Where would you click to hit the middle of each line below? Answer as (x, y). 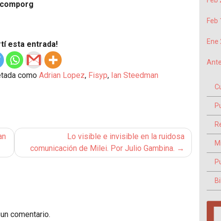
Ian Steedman (135, 75)
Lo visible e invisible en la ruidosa (126, 137)
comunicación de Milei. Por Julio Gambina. (102, 148)
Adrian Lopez (62, 75)
